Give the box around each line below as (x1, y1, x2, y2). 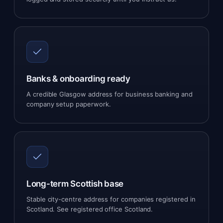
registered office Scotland (71, 205, 151, 213)
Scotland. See (26, 205, 71, 213)
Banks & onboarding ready (26, 74, 130, 84)
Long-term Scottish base (26, 179, 124, 189)
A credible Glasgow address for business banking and (26, 90, 193, 98)
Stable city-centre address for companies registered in (26, 195, 196, 203)
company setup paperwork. (26, 100, 111, 108)
